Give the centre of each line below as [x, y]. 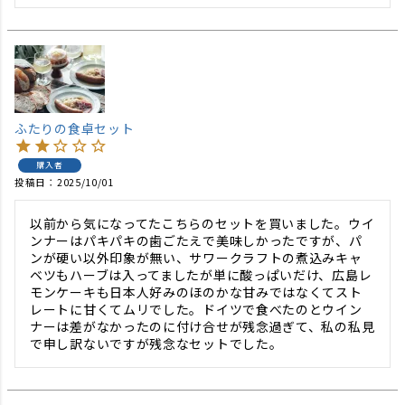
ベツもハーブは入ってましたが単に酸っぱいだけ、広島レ [201, 275]
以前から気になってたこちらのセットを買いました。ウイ [202, 224]
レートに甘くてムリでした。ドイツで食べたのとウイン [196, 310]
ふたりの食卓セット [75, 129]
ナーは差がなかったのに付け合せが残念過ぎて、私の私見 [202, 327]
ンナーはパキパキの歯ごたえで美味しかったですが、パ [196, 241]
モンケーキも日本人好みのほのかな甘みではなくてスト [196, 292]
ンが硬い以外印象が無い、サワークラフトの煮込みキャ [196, 258]
